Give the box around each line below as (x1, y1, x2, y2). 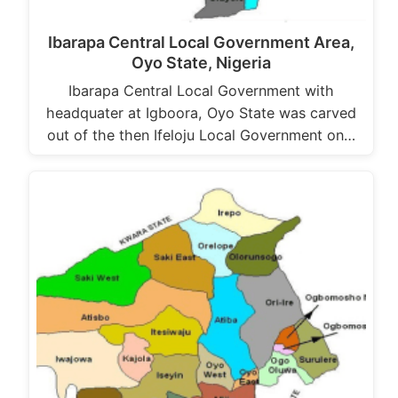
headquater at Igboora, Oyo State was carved (46, 103, 356, 122)
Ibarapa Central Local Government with (68, 81, 334, 99)
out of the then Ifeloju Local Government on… (47, 125, 355, 144)
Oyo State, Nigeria (131, 52, 271, 72)
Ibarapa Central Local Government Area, (48, 32, 354, 52)
